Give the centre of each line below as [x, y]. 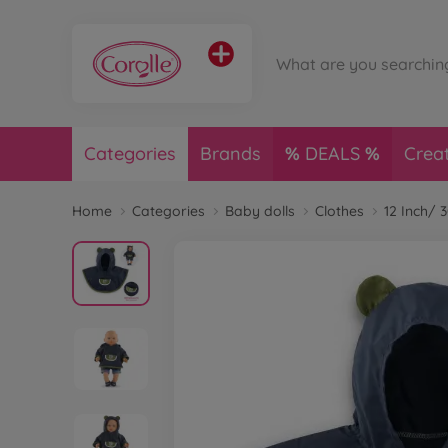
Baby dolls [260, 211]
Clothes [339, 211]
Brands [230, 153]
